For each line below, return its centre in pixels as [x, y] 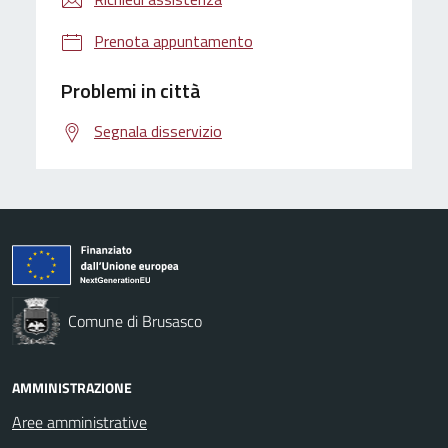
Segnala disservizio [158, 130]
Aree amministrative [79, 421]
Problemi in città [130, 90]
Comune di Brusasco [135, 320]
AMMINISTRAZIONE [72, 387]
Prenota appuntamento [173, 40]
